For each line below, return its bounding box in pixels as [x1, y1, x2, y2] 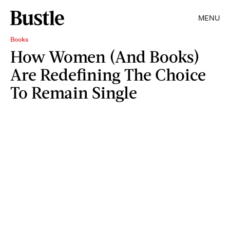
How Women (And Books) [10, 46, 200, 66]
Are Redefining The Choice [10, 64, 206, 84]
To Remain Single [10, 82, 137, 102]
